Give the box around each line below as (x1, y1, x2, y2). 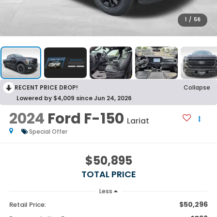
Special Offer (29, 127, 67, 136)
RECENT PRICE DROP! (15, 83, 78, 92)
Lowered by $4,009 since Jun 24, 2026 (16, 94, 132, 103)
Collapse (184, 83, 210, 92)
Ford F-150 (47, 108, 124, 129)
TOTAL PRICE (81, 168, 136, 180)
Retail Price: (9, 200, 46, 209)
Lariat (126, 115, 149, 127)
